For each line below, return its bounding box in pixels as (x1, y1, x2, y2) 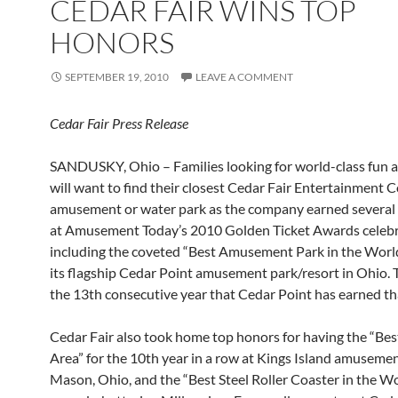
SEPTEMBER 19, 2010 (65, 70, 169, 84)
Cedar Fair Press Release (50, 115, 188, 132)
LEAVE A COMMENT (195, 70, 293, 84)
